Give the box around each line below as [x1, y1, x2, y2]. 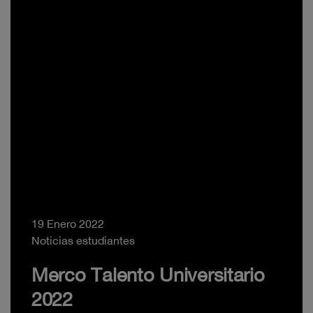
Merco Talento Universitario [31, 263, 265, 286]
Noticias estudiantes [31, 234, 135, 247]
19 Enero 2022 [31, 217, 104, 231]
